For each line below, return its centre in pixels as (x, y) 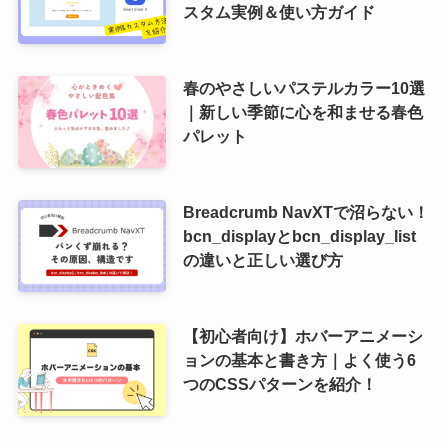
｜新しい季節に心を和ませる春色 (302, 112)
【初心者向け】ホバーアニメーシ (302, 336)
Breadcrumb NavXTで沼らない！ (305, 212)
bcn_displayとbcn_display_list (299, 236)
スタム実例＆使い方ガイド (278, 12)
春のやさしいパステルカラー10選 (303, 88)
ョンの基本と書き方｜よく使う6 (299, 360)
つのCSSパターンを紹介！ (279, 384)
